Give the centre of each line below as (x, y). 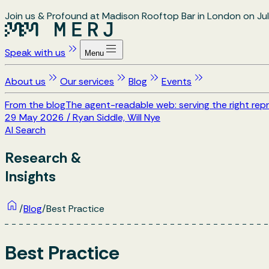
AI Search (25, 130)
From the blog (35, 105)
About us (25, 81)
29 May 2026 (35, 117)
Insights (30, 176)
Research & (43, 157)
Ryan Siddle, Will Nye (116, 117)
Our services (87, 81)
